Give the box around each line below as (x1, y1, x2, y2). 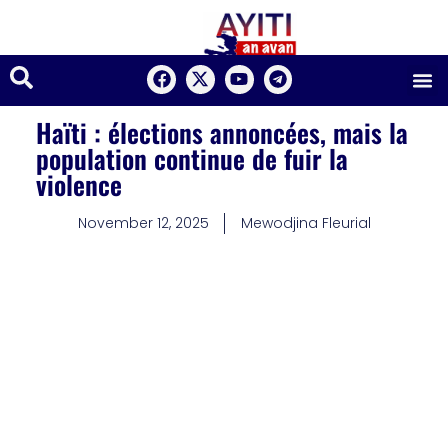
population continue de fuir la (35, 138, 348, 178)
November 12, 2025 (77, 212, 209, 233)
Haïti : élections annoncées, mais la (35, 112, 408, 152)
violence (35, 164, 122, 204)
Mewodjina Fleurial (240, 212, 371, 233)
